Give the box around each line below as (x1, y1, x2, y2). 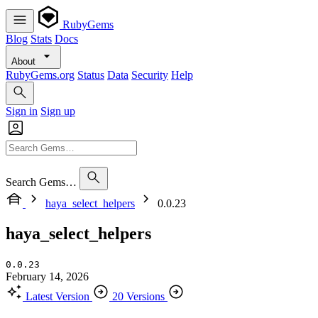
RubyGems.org (6, 69, 75, 81)
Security (131, 69, 168, 81)
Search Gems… (6, 176, 77, 188)
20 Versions (112, 290, 165, 302)
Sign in (6, 105, 38, 117)
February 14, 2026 (6, 270, 89, 283)
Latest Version (26, 290, 89, 302)
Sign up (40, 105, 75, 117)
